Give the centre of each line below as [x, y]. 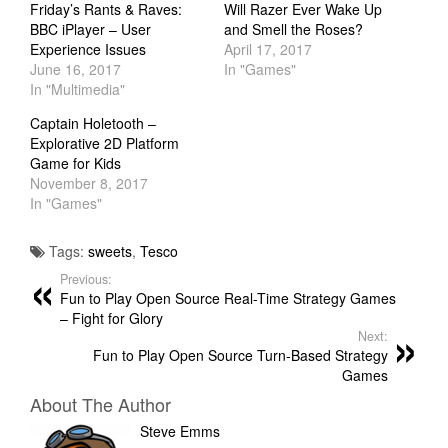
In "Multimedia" [77, 89]
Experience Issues [88, 49]
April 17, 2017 [268, 49]
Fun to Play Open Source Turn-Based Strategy [240, 355]
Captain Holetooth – [93, 123]
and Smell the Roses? [293, 29]
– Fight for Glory [111, 318]
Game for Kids [75, 163]
